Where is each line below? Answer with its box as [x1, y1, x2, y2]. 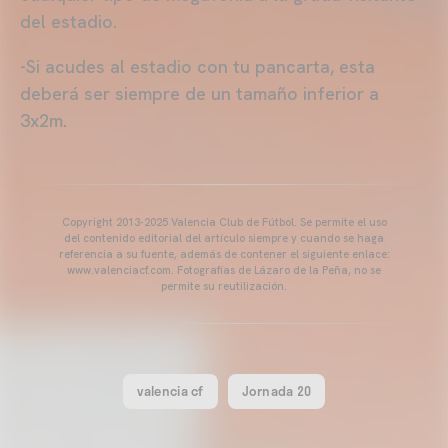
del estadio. [20, 9, 117, 33]
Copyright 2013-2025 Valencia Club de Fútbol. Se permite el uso [61, 214, 387, 229]
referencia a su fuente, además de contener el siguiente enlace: [58, 246, 390, 261]
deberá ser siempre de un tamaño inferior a [20, 81, 379, 105]
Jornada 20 [241, 380, 312, 401]
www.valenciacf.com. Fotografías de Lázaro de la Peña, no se [67, 262, 381, 277]
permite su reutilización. [161, 278, 287, 293]
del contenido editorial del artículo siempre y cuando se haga [64, 230, 384, 245]
